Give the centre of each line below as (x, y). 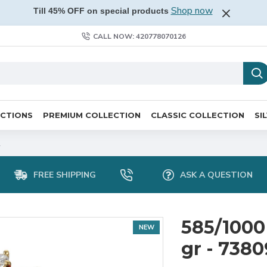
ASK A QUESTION (216, 175)
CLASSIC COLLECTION (198, 115)
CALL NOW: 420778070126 (139, 36)
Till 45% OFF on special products (101, 11)
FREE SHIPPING (65, 175)
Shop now (192, 11)
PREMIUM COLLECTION (92, 115)
